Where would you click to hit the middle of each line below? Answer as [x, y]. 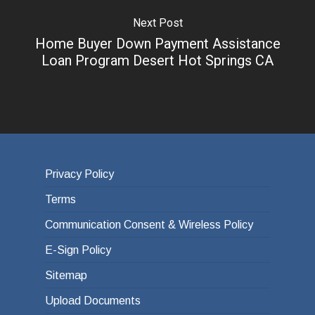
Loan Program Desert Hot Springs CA [157, 60]
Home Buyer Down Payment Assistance [157, 43]
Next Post [157, 22]
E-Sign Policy [78, 250]
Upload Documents [93, 301]
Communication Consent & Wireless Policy [149, 225]
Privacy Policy [79, 174]
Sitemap [66, 276]
